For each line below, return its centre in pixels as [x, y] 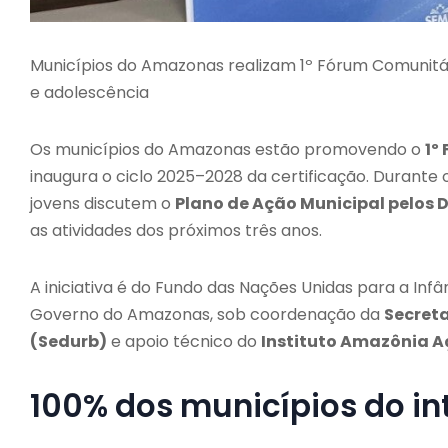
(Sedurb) [68, 341]
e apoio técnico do [184, 341]
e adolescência [89, 92]
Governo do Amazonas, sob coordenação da [207, 314]
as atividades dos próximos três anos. [176, 230]
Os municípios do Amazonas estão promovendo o [227, 149]
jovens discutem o [102, 203]
